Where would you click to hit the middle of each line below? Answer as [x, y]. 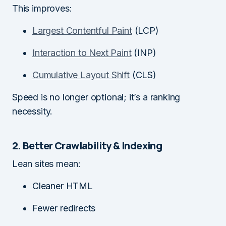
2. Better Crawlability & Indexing [87, 145]
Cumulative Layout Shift [81, 75]
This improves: [42, 8]
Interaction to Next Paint [82, 52]
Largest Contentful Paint [82, 30]
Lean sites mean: [47, 163]
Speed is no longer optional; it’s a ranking [96, 97]
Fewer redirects [64, 208]
